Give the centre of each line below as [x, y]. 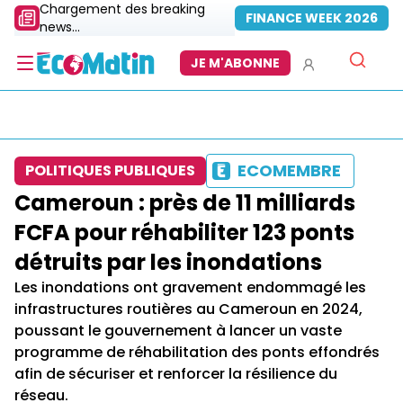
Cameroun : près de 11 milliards [185, 203]
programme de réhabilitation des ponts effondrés [197, 352]
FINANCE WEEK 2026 [312, 18]
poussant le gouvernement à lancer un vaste [178, 331]
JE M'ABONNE [235, 63]
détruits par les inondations [168, 262]
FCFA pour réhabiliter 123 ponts [184, 233]
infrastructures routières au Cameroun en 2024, [188, 309]
